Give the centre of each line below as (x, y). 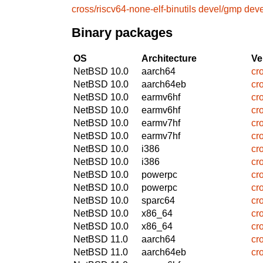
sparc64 (158, 200)
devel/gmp (220, 9)
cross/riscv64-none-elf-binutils (134, 9)
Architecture (169, 58)
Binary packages (122, 33)
